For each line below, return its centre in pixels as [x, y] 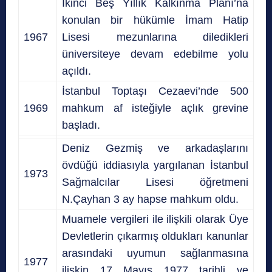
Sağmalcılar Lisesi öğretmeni [155, 182]
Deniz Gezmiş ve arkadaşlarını [155, 148]
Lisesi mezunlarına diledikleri [155, 37]
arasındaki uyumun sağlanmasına [155, 253]
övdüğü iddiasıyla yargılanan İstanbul [155, 165]
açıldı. [76, 71]
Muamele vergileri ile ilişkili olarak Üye [155, 219]
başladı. [81, 125]
